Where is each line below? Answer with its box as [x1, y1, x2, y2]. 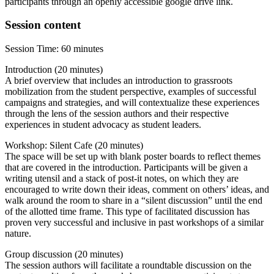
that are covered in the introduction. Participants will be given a [5, 162, 248, 173]
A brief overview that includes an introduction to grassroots [5, 75, 232, 86]
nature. [5, 228, 31, 239]
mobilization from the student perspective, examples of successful [5, 86, 256, 97]
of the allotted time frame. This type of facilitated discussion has [5, 206, 250, 217]
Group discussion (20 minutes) [5, 249, 123, 260]
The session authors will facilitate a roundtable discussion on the [5, 260, 251, 271]
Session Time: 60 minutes [5, 43, 103, 54]
